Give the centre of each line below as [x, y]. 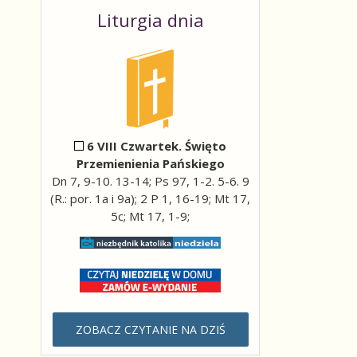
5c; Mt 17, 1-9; [150, 216]
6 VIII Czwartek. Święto [156, 146]
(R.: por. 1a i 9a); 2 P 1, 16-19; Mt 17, [150, 198]
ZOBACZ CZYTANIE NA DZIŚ [150, 330]
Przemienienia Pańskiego [150, 163]
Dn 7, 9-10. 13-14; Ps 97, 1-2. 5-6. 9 [150, 181]
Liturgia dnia [150, 20]
